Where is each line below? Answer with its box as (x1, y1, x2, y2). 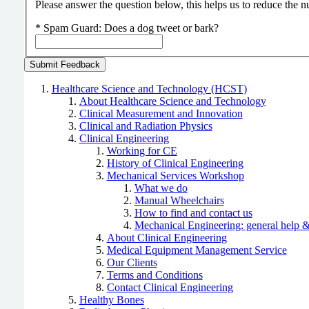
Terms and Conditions (106, 268, 203, 281)
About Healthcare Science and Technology (79, 94, 266, 107)
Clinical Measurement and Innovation (79, 107, 243, 119)
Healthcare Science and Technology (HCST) (51, 82, 247, 94)
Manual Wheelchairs (134, 194, 224, 206)
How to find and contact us (134, 206, 252, 219)
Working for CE (106, 144, 177, 157)
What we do (134, 181, 188, 194)
